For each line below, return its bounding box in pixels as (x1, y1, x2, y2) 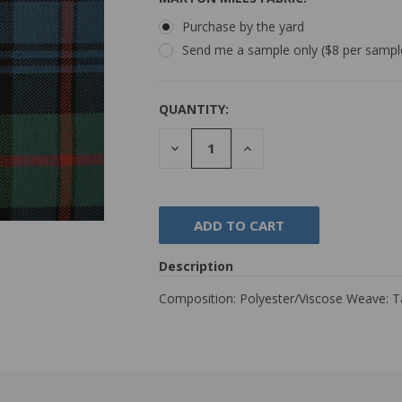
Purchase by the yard (181, 17, 304, 35)
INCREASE (240, 137, 304, 156)
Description (158, 257, 233, 275)
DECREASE (167, 137, 233, 156)
